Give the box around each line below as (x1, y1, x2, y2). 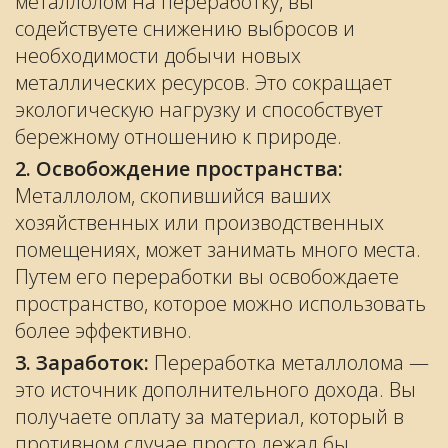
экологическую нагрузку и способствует (15, 96, 383, 123)
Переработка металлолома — (149, 349, 429, 376)
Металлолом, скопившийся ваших (15, 182, 331, 209)
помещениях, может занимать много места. (15, 236, 421, 263)
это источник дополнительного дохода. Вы (15, 376, 416, 403)
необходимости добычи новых (15, 42, 301, 69)
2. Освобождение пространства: (15, 155, 343, 182)
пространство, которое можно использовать (15, 290, 426, 317)
